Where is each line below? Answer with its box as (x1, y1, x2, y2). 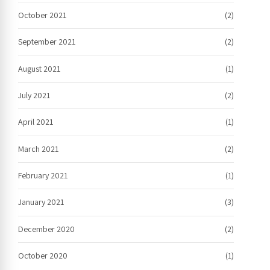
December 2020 (18, 223, 75, 234)
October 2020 (18, 250, 67, 262)
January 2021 (18, 196, 64, 208)
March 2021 (18, 143, 58, 154)
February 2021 (18, 170, 67, 181)
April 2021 (18, 116, 53, 128)
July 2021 (18, 89, 50, 101)
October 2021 (18, 9, 66, 20)
